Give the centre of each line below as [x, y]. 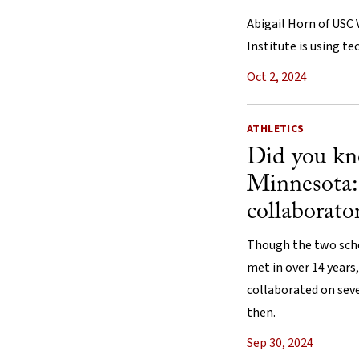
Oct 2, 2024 [277, 77]
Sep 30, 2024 [280, 343]
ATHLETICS [276, 129]
